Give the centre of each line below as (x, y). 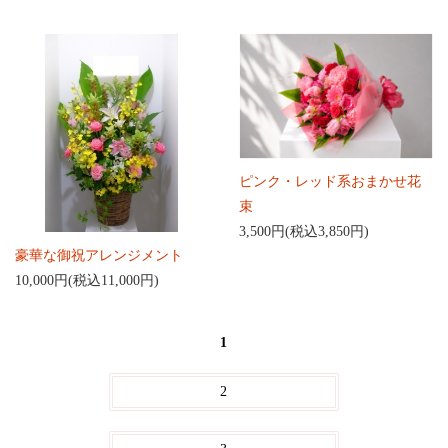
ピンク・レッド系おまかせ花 (330, 182)
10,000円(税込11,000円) (87, 280)
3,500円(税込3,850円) (304, 232)
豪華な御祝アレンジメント (99, 255)
